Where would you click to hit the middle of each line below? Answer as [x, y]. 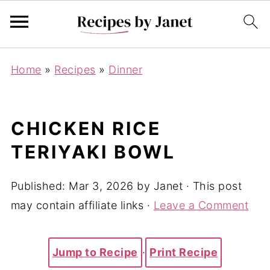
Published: [40, 186]
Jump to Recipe [95, 252]
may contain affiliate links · [82, 205]
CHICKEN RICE [86, 128]
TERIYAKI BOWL [93, 152]
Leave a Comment [201, 205]
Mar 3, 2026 [101, 186]
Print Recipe [184, 252]
